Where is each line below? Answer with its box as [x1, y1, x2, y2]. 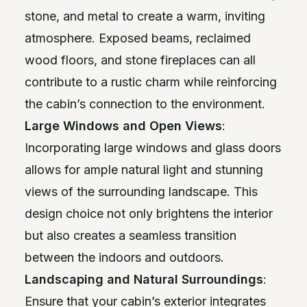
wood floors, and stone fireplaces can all [25, 52, 256, 67]
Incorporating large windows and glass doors [25, 140, 281, 155]
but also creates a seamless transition [25, 228, 236, 243]
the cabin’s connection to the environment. [25, 96, 265, 111]
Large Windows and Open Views [25, 118, 222, 133]
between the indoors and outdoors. [25, 249, 224, 265]
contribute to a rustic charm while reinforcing [25, 74, 277, 89]
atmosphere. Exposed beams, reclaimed [25, 30, 251, 45]
